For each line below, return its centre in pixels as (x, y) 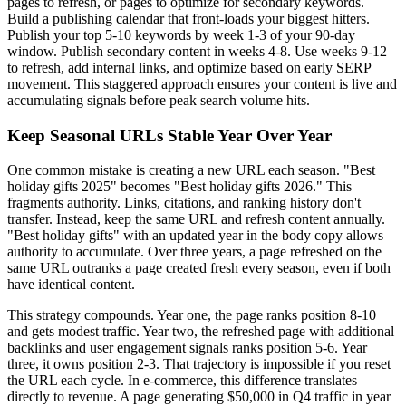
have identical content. (71, 285)
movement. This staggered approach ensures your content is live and (202, 83)
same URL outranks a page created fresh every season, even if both (199, 268)
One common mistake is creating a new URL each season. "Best (191, 170)
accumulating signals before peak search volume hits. (159, 100)
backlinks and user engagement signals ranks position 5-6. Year (187, 348)
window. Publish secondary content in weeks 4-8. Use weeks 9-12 (197, 51)
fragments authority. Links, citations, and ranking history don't (184, 203)
